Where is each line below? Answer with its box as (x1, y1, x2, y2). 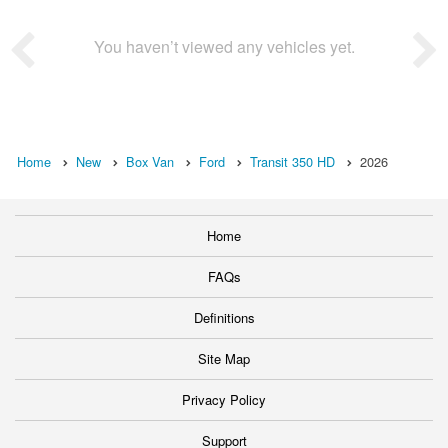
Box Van (126, 152, 174, 172)
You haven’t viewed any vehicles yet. (93, 35, 355, 59)
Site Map (198, 349, 250, 369)
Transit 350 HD (250, 152, 335, 172)
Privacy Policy (182, 390, 266, 410)
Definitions (193, 308, 255, 328)
